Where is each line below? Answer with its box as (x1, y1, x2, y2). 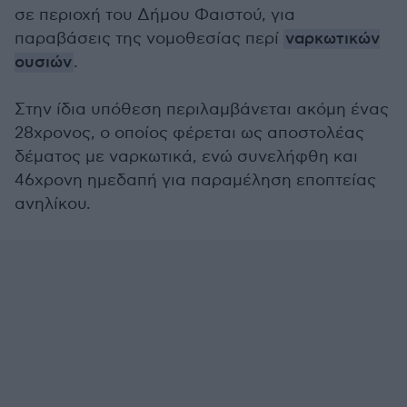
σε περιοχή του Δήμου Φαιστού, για (15, 5, 295, 25)
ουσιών (15, 53, 72, 73)
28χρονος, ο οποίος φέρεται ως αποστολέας (15, 124, 364, 143)
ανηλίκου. (15, 194, 91, 213)
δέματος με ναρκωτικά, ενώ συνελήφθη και (15, 147, 358, 166)
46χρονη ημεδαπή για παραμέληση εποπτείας (15, 171, 376, 190)
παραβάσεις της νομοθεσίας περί (15, 29, 283, 48)
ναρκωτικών (285, 29, 380, 49)
